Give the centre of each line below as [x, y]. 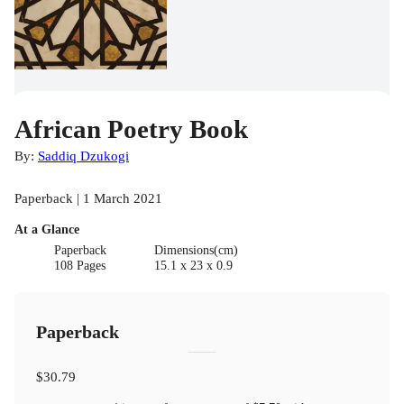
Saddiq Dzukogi [83, 156]
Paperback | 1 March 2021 [88, 198]
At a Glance [47, 230]
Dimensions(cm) [196, 251]
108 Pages [80, 266]
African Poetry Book [131, 129]
